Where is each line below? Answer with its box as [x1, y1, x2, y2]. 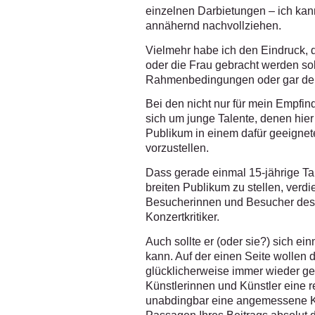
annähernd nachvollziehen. [146, 20, 281, 32]
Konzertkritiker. [146, 210, 219, 223]
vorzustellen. [146, 142, 209, 155]
